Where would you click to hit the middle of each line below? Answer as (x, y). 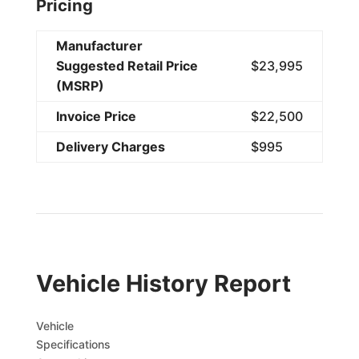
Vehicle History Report (163, 283)
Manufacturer (99, 45)
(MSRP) (80, 85)
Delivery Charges (110, 146)
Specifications (73, 344)
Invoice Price (96, 116)
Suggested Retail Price (127, 65)
